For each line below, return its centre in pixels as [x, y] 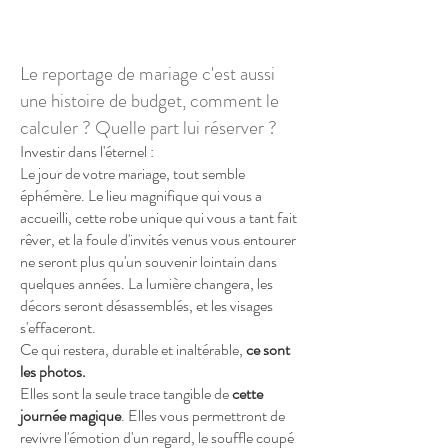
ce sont [268, 349]
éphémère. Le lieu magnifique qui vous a [141, 195]
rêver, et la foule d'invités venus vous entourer [158, 239]
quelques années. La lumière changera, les [146, 283]
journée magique [70, 415]
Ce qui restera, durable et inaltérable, [133, 349]
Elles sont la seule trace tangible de [126, 393]
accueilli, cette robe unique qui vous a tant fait [158, 217]
